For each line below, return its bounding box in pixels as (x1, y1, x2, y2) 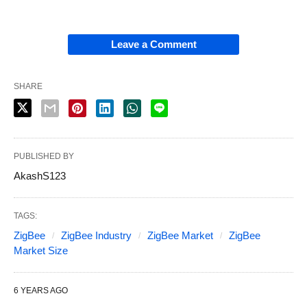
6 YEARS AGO (14, 286, 68, 295)
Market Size (14, 245, 68, 256)
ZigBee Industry (61, 230, 132, 241)
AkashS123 (14, 170, 66, 182)
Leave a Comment (110, 38, 197, 50)
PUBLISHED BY (14, 151, 74, 161)
